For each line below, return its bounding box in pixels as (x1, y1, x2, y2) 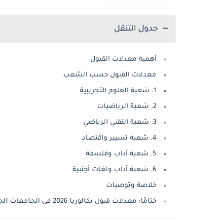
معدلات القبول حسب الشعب (63, 72, 156, 79)
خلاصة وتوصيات (106, 182, 156, 189)
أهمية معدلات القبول (90, 56, 156, 63)
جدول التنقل (114, 24, 158, 34)
